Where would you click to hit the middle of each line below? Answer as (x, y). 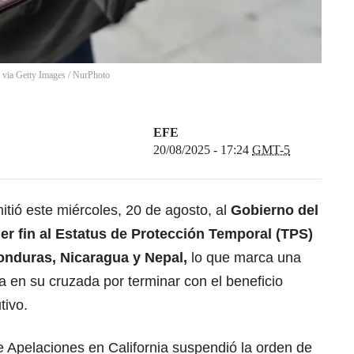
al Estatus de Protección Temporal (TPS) (176, 234)
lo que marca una (244, 258)
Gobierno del (273, 211)
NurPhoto (91, 75)
